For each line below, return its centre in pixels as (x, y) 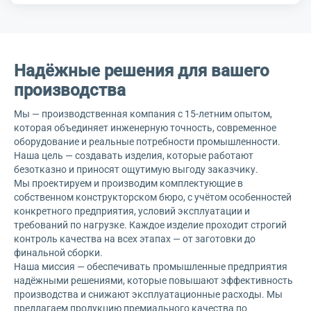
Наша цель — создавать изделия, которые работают (134, 155)
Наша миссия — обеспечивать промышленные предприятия (151, 267)
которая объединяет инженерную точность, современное (145, 128)
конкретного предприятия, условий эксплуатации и (132, 211)
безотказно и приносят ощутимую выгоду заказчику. (136, 169)
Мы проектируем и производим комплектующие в (128, 183)
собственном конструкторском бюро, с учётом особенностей (153, 197)
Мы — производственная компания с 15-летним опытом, (143, 114)
